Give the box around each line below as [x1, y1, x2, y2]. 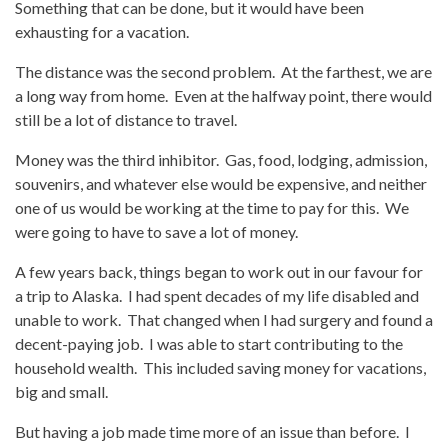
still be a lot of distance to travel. [15, 110, 237, 129]
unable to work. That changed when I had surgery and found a [15, 310, 433, 329]
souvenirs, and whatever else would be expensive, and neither [15, 174, 427, 193]
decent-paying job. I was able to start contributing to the [15, 334, 403, 353]
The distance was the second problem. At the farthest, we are [15, 62, 432, 81]
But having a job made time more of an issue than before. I [15, 422, 410, 441]
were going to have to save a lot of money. [15, 222, 298, 241]
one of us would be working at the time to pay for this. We [15, 198, 409, 217]
